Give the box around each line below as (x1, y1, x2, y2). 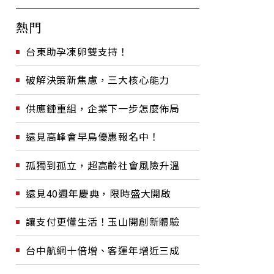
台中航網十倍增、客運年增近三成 (26, 242, 180, 257)
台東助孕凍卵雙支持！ (26, 44, 128, 59)
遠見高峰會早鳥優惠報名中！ (26, 129, 160, 144)
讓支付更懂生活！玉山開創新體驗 (26, 214, 180, 229)
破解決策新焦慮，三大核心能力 (26, 72, 170, 87)
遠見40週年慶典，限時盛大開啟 (26, 185, 171, 201)
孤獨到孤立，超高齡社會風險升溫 (26, 157, 180, 172)
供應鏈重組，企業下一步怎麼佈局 (26, 100, 180, 116)
